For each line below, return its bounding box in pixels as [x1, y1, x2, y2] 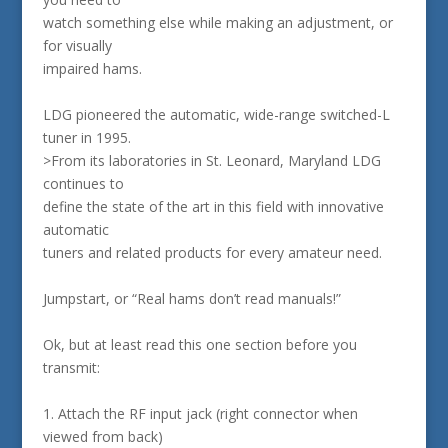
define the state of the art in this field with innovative [42, 197, 384, 216]
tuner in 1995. [42, 128, 131, 147]
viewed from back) [42, 427, 163, 446]
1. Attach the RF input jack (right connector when [42, 404, 358, 423]
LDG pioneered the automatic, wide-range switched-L [42, 105, 390, 124]
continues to [42, 174, 124, 193]
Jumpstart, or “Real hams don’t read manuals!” [42, 289, 341, 308]
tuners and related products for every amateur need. [42, 243, 382, 262]
